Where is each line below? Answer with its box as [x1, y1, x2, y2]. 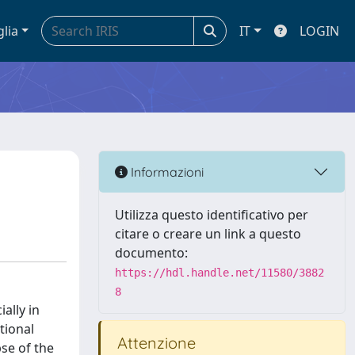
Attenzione [113, 333, 196, 353]
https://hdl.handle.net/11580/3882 [115, 266, 324, 279]
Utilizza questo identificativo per [115, 206, 308, 223]
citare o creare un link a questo [115, 225, 301, 242]
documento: [115, 244, 188, 261]
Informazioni [128, 163, 204, 180]
